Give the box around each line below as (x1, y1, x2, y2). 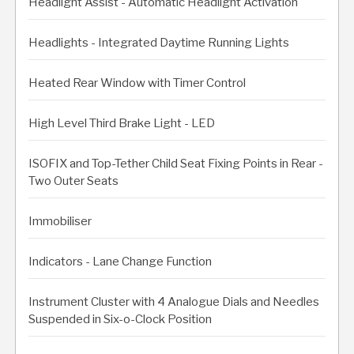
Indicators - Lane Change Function (28, 254, 212, 269)
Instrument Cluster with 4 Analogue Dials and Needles (28, 294, 319, 309)
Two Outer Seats (28, 173, 119, 188)
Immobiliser (28, 213, 92, 228)
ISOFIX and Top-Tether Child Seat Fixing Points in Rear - (28, 156, 323, 171)
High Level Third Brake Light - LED (28, 115, 215, 130)
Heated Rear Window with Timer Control (28, 75, 246, 90)
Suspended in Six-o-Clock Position (28, 311, 212, 326)
